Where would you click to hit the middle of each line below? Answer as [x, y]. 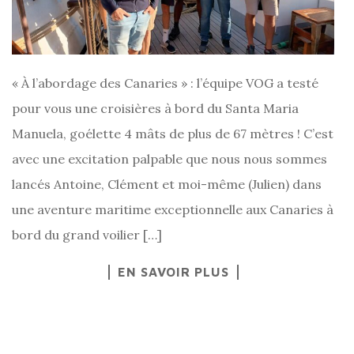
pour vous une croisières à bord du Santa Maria [155, 108]
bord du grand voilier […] [87, 234]
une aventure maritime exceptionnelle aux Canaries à [173, 209]
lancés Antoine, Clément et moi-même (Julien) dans [167, 184]
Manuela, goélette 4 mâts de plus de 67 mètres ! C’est [173, 133]
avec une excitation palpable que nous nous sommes [169, 158]
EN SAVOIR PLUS [173, 271]
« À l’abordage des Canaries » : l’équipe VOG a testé [165, 83]
